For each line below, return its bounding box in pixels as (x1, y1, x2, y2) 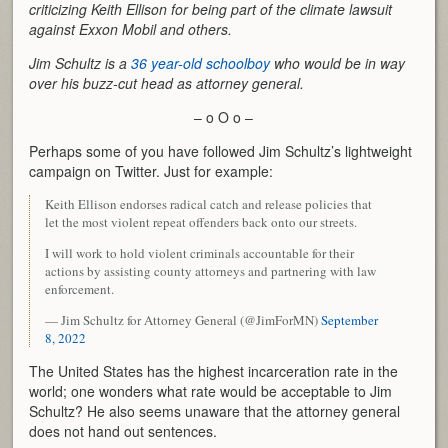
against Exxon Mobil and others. (29, 18, 233, 39)
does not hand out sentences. (29, 420, 218, 441)
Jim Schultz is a (29, 52, 132, 73)
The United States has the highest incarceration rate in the (29, 360, 399, 381)
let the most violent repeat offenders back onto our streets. (45, 212, 358, 231)
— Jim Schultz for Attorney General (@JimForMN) (45, 310, 322, 329)
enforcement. (45, 279, 115, 298)
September (321, 310, 379, 329)
